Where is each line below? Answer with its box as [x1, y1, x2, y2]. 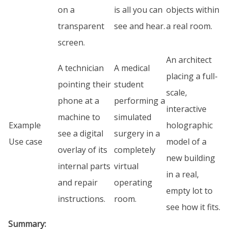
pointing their [58, 79, 111, 90]
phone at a [58, 95, 99, 106]
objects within [166, 4, 219, 15]
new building [166, 152, 215, 164]
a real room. [166, 20, 212, 32]
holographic [166, 120, 213, 131]
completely [114, 144, 155, 155]
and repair [58, 177, 98, 188]
